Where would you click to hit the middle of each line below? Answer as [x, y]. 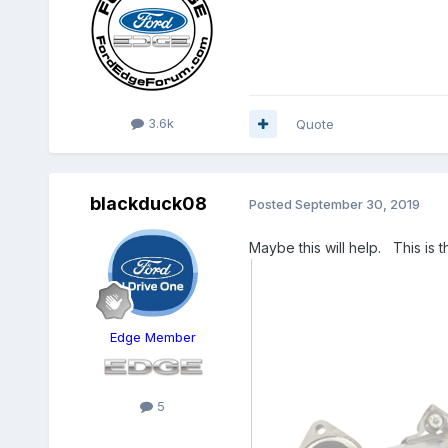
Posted [271, 204]
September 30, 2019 [357, 204]
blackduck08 [149, 203]
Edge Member [152, 336]
